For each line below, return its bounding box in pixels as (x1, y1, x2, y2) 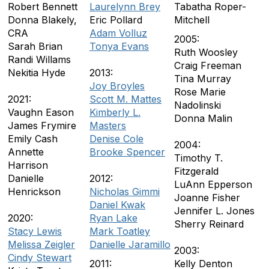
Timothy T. (174, 152, 223, 164)
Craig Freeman (174, 59, 241, 71)
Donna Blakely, (8, 14, 77, 26)
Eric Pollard (89, 14, 142, 26)
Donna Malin (174, 112, 235, 124)
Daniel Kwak (89, 199, 145, 211)
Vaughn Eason (8, 106, 77, 118)
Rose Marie (174, 86, 226, 98)
